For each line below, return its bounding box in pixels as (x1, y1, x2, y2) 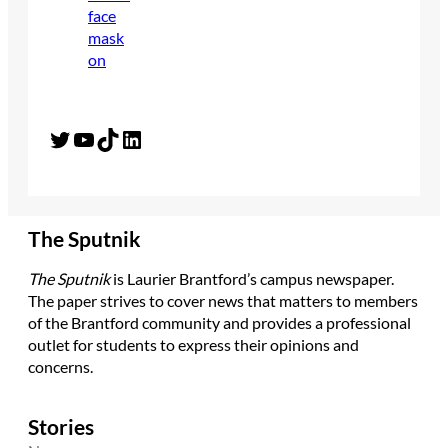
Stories (28, 414, 94, 439)
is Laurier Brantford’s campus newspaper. (110, 268, 394, 288)
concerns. (28, 356, 93, 376)
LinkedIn (119, 123, 132, 153)
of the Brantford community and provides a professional (28, 312, 411, 332)
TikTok (95, 123, 108, 153)
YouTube (71, 123, 84, 153)
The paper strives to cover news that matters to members (28, 290, 418, 310)
